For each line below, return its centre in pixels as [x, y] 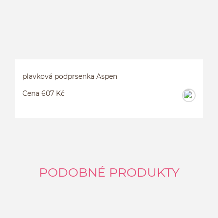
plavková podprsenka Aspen [70, 76]
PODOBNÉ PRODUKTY [109, 172]
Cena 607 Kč [44, 93]
